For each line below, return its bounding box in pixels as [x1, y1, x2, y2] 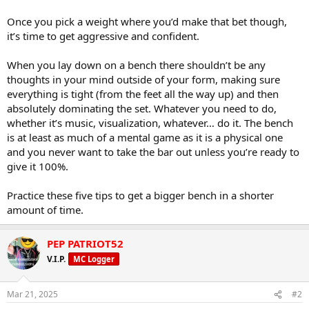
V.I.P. [47, 252, 66, 265]
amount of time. [7, 202, 83, 217]
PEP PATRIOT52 [47, 236, 123, 250]
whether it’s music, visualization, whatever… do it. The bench [7, 115, 293, 130]
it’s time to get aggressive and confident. [7, 28, 199, 43]
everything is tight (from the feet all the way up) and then [7, 86, 279, 101]
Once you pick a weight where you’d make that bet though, [7, 14, 287, 28]
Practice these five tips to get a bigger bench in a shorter [7, 188, 274, 202]
